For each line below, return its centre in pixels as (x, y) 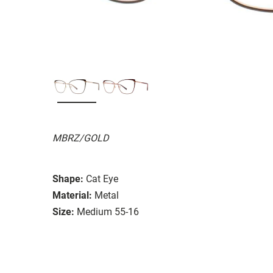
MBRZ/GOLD (80, 138)
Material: (72, 195)
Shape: (68, 179)
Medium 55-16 (108, 211)
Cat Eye (102, 179)
